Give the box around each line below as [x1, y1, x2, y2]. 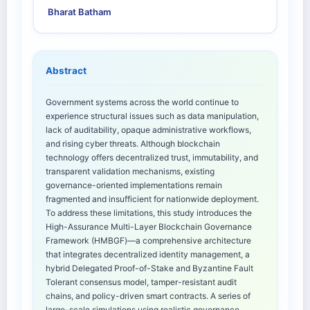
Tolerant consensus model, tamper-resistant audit [46, 277, 237, 288]
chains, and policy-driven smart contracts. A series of [46, 291, 250, 302]
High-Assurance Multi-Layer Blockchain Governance [46, 221, 252, 232]
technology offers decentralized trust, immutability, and [46, 152, 258, 163]
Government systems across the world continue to [46, 97, 239, 108]
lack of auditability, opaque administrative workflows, [46, 125, 251, 136]
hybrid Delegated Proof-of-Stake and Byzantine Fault [46, 263, 253, 274]
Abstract [46, 65, 86, 77]
